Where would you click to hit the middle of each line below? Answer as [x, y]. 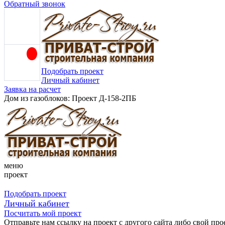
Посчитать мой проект [43, 213]
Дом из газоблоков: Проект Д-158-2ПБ [70, 98]
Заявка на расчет [32, 89]
